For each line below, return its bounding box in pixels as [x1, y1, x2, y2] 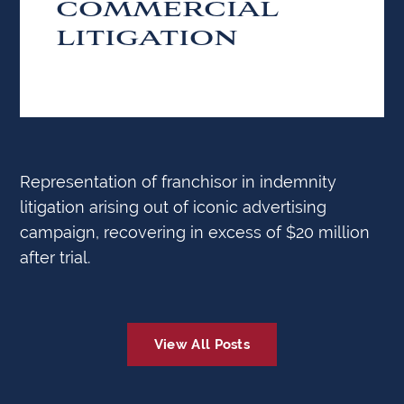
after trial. [20, 247, 91, 267]
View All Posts [153, 335, 251, 352]
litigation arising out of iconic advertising [20, 197, 327, 216]
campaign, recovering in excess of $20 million [20, 222, 371, 242]
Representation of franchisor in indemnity [20, 171, 337, 191]
